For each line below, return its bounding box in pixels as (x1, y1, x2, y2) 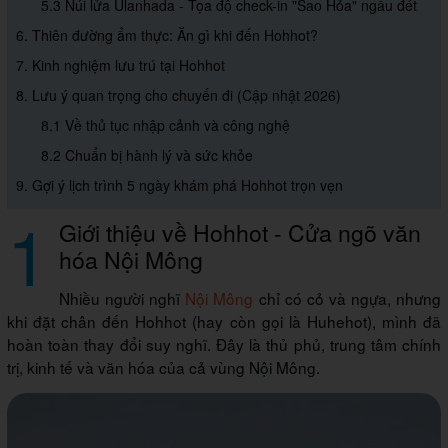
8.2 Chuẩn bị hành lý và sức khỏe (41, 145, 253, 166)
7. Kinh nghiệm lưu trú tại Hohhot (16, 55, 225, 76)
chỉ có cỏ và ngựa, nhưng (253, 287, 442, 310)
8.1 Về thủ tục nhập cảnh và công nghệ (41, 115, 290, 136)
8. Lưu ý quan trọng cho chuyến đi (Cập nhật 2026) (16, 85, 341, 106)
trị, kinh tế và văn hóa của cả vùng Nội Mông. (7, 356, 320, 379)
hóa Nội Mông (59, 242, 203, 277)
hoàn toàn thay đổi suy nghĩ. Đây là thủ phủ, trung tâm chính (7, 333, 441, 356)
